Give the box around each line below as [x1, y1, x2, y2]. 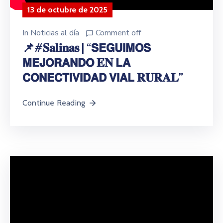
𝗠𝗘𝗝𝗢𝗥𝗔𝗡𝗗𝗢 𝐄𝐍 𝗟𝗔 [22, 55, 130, 70]
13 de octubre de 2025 [27, 4, 108, 14]
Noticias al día [30, 27, 79, 38]
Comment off [96, 27, 141, 38]
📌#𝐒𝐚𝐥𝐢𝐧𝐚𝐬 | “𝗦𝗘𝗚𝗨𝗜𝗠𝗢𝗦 [22, 40, 151, 55]
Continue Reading [22, 98, 86, 108]
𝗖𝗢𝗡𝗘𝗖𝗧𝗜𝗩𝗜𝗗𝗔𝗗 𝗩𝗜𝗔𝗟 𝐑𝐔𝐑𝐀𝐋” [22, 70, 183, 85]
